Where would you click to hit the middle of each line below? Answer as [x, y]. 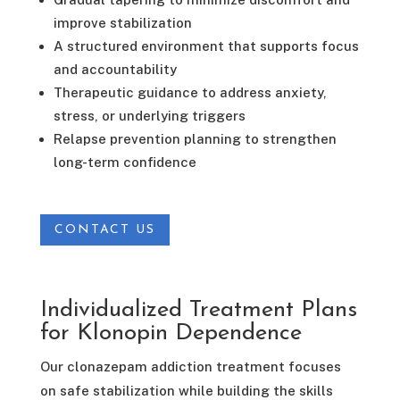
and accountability [115, 69]
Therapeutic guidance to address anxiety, [190, 92]
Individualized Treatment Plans [198, 311]
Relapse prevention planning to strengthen [195, 138]
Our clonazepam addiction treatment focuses [190, 367]
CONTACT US [104, 230]
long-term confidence [125, 162]
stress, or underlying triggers [149, 115]
